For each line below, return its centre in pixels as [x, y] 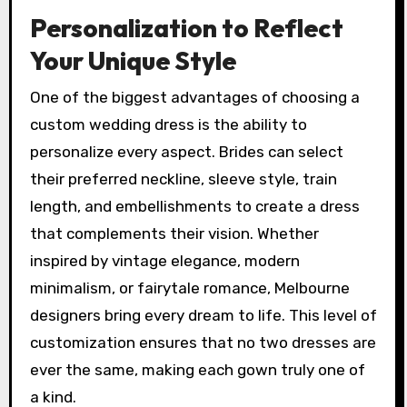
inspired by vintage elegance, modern [164, 260]
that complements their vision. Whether [174, 233]
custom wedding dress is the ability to [168, 124]
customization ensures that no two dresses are [203, 342]
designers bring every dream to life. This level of [203, 315]
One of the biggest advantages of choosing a [194, 97]
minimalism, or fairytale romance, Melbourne [189, 288]
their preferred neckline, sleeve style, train [183, 179]
